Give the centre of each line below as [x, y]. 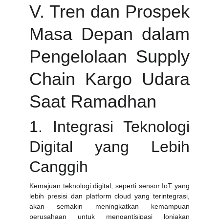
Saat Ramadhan [93, 101]
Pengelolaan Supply [109, 56]
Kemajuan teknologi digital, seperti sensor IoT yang [109, 186]
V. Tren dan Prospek [109, 11]
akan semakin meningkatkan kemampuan [109, 206]
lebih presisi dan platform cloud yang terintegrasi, [109, 196]
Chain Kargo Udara [109, 79]
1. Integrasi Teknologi [109, 127]
